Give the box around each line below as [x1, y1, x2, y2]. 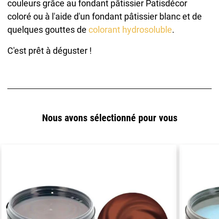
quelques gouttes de [7, 24, 88, 35]
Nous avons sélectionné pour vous [42, 112, 177, 124]
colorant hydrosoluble [88, 24, 172, 35]
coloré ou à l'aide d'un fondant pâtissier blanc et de [7, 11, 202, 22]
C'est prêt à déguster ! [7, 45, 92, 56]
